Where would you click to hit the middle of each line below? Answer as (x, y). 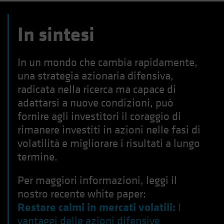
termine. (37, 157)
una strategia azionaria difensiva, (95, 76)
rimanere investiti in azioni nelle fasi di (109, 130)
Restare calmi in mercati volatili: (96, 207)
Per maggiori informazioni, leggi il (97, 180)
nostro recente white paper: (82, 194)
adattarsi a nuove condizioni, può (95, 103)
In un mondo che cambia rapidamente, (107, 62)
